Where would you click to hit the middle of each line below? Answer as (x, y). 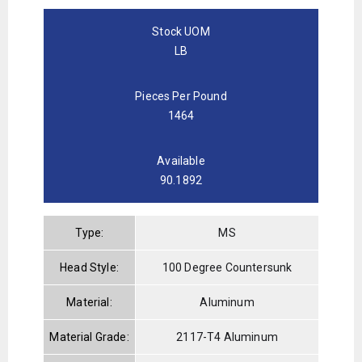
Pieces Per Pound (181, 97)
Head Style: (89, 268)
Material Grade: (89, 337)
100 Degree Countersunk (227, 268)
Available (181, 161)
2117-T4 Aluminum (227, 337)
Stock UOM (181, 32)
